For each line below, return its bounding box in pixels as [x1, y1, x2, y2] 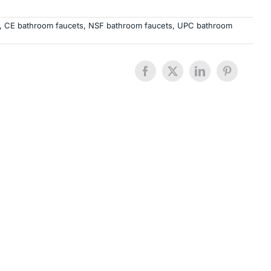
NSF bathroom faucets [88, 21, 172, 31]
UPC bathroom [177, 21, 232, 31]
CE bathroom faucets [4, 21, 83, 31]
